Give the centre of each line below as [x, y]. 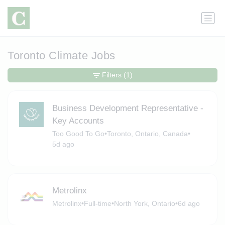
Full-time [97, 204]
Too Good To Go [78, 133]
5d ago [63, 144]
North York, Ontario [144, 204]
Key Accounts [78, 121]
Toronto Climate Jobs [62, 56]
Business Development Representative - [128, 108]
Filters [111, 75]
